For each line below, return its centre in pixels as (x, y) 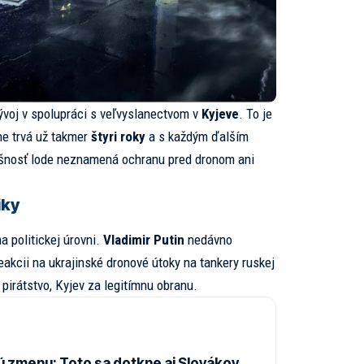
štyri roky (118, 136)
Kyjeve (220, 113)
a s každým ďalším (197, 136)
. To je (255, 113)
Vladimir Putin (143, 239)
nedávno (208, 239)
